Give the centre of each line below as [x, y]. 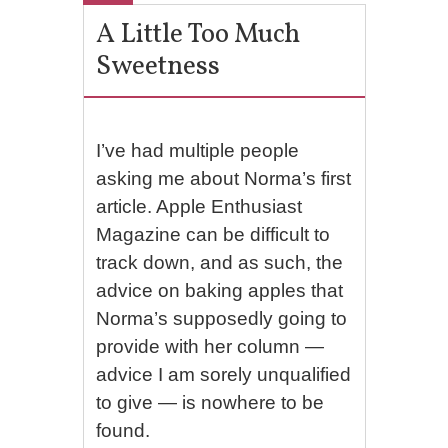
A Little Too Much [198, 35]
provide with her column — [210, 346]
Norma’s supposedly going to [222, 318]
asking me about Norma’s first [224, 178]
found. [123, 430]
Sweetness [158, 67]
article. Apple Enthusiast [199, 206]
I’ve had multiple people [198, 150]
